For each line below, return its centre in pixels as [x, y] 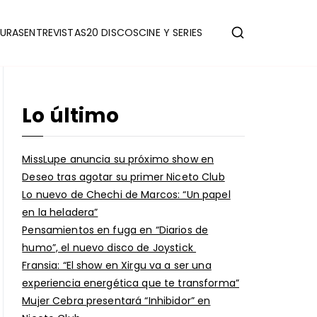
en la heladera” [60, 213]
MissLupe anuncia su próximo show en [118, 160]
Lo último [71, 116]
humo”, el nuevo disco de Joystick [109, 248]
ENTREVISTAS [55, 32]
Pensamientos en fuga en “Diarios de [115, 230]
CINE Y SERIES [171, 32]
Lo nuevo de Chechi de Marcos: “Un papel [126, 195]
